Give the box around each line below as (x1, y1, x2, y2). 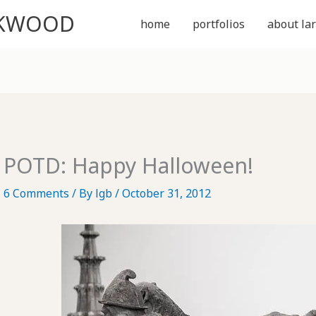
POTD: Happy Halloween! (3, 151, 253, 181)
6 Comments (3, 186, 69, 202)
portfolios (193, 16, 245, 32)
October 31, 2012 (121, 186, 211, 202)
